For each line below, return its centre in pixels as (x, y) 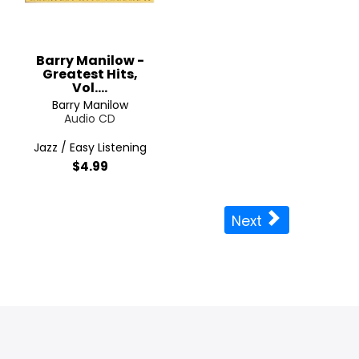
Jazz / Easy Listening (90, 147)
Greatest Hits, (90, 74)
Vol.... (90, 88)
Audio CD (90, 119)
